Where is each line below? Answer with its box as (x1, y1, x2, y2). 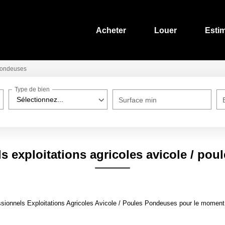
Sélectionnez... (17, 95, 64, 103)
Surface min (119, 96, 157, 104)
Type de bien (15, 86, 50, 93)
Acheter (96, 26, 126, 35)
